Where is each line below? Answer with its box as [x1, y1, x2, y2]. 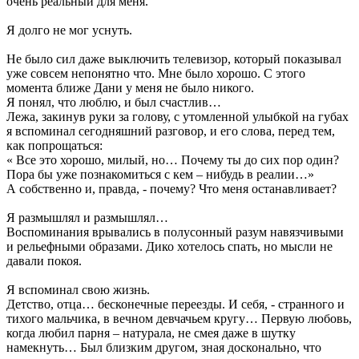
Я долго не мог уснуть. [6, 22, 132, 37]
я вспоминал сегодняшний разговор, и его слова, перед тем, [6, 123, 335, 138]
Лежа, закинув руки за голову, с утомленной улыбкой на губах [6, 109, 349, 123]
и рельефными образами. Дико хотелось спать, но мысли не [6, 239, 333, 253]
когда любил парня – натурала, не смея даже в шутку [6, 325, 296, 340]
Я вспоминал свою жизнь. [6, 282, 150, 296]
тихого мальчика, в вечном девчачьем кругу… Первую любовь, [6, 311, 352, 325]
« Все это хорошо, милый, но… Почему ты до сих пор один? [6, 152, 339, 167]
